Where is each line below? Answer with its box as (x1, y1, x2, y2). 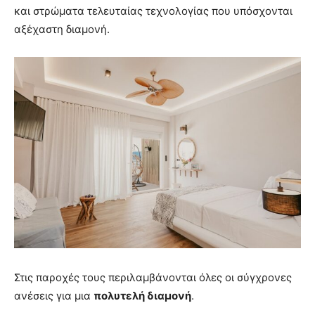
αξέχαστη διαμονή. (14, 22, 110, 37)
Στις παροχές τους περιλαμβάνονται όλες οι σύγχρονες (14, 270, 292, 284)
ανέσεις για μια (14, 288, 94, 302)
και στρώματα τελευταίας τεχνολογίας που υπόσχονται (14, 4, 292, 18)
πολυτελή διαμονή (94, 288, 191, 302)
